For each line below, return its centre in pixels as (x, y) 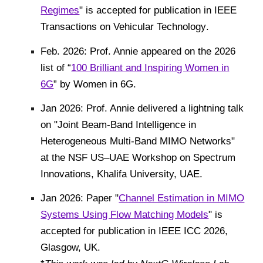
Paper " (103, 198)
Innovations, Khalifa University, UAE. (122, 173)
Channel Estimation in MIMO (182, 198)
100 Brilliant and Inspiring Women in (150, 67)
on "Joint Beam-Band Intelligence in (119, 124)
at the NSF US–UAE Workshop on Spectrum (138, 157)
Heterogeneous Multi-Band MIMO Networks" (138, 141)
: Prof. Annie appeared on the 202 (157, 51)
